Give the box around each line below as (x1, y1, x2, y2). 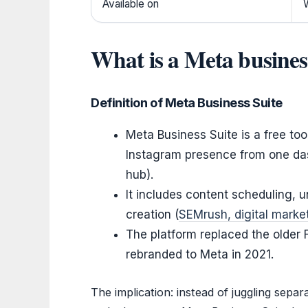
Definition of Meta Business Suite (91, 95, 283, 111)
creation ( (126, 208, 179, 222)
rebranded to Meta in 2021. (126, 247, 274, 262)
